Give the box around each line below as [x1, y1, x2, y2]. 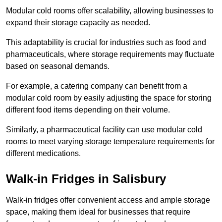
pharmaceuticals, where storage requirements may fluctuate [6, 50, 215, 59]
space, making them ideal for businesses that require [6, 208, 190, 217]
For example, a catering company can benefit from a [6, 82, 187, 91]
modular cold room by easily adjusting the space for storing [6, 94, 212, 103]
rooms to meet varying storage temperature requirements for [6, 137, 215, 146]
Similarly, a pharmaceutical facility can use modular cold [6, 125, 202, 134]
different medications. [6, 149, 81, 158]
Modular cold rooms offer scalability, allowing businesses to [6, 6, 214, 15]
